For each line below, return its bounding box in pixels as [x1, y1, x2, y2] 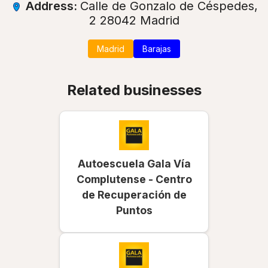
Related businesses [66, 81, 202, 99]
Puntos [115, 203, 153, 217]
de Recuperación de [81, 188, 187, 201]
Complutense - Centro [76, 172, 192, 185]
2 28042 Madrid [89, 13, 179, 28]
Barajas [142, 43, 171, 54]
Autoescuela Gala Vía [77, 157, 191, 170]
